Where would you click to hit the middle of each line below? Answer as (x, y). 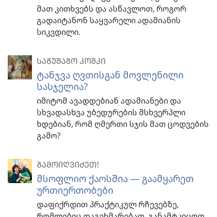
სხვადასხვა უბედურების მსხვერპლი (111, 113)
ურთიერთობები (75, 190)
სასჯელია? (62, 87)
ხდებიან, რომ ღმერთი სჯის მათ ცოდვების (123, 124)
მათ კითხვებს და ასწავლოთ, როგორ (112, 9)
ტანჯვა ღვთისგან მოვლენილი (110, 75)
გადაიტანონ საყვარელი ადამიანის (109, 21)
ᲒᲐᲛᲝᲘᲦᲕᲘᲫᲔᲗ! (68, 165)
